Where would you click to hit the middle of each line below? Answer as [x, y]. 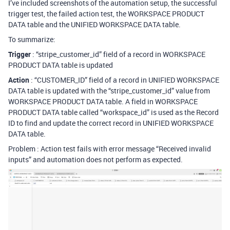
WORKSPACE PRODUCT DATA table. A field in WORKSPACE [103, 101]
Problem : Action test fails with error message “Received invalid [110, 149]
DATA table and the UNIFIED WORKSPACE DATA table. [94, 24]
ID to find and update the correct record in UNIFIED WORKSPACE [111, 123]
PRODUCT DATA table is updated [61, 65]
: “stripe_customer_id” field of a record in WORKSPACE [118, 54]
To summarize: [32, 39]
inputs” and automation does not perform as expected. [95, 159]
